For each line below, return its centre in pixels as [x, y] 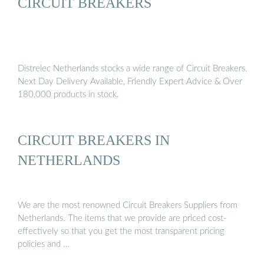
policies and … [44, 245]
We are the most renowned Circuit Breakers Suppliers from [128, 206]
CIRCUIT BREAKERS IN [94, 140]
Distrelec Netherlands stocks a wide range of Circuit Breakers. [133, 68]
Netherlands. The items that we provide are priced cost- [122, 219]
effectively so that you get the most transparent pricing [121, 232]
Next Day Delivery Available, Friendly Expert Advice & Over [130, 81]
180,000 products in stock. [68, 94]
